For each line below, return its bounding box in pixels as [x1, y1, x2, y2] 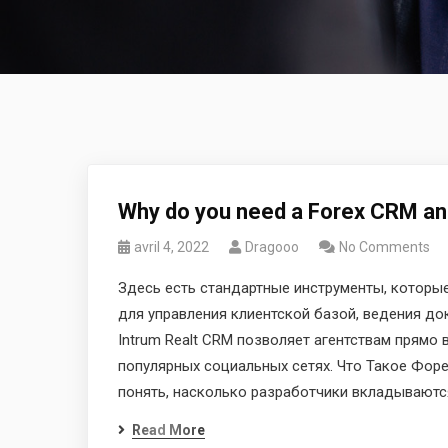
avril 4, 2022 [134, 239, 209, 255]
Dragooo [245, 239, 299, 255]
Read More [132, 422, 205, 438]
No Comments [339, 239, 430, 255]
